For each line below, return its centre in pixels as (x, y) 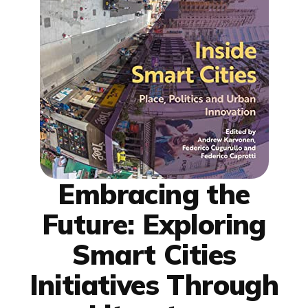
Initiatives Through (154, 284)
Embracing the (154, 194)
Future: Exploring (154, 224)
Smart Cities (154, 254)
